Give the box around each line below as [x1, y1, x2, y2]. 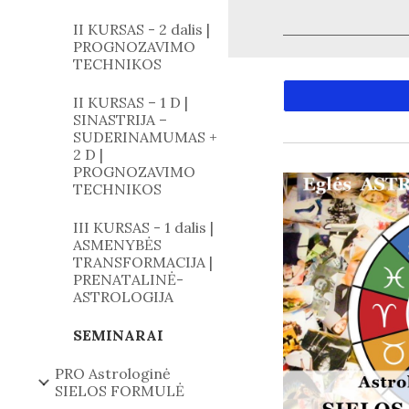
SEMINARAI [73, 326, 163, 344]
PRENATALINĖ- [73, 270, 184, 288]
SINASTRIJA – [73, 110, 167, 129]
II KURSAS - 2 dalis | [73, 20, 210, 38]
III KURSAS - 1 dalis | [73, 218, 214, 236]
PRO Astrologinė [55, 364, 171, 383]
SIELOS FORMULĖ [55, 382, 184, 400]
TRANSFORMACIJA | [73, 253, 213, 271]
